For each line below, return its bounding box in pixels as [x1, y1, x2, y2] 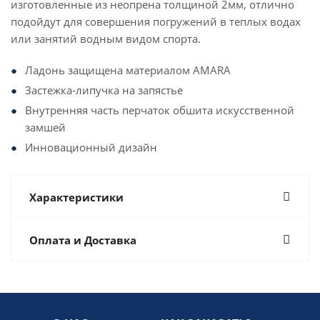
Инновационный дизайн [25, 140, 157, 154]
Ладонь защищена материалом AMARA [25, 63, 231, 77]
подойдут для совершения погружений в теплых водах [11, 14, 301, 29]
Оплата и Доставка [29, 233, 136, 247]
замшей [25, 120, 66, 134]
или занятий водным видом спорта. [11, 31, 201, 46]
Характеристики [29, 190, 124, 204]
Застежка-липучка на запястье [25, 83, 183, 97]
